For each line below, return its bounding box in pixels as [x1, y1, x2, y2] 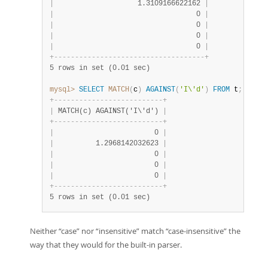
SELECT [79, 86, 104, 94]
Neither [30, 226, 59, 236]
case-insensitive [168, 226, 224, 236]
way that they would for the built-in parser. [30, 239, 182, 250]
